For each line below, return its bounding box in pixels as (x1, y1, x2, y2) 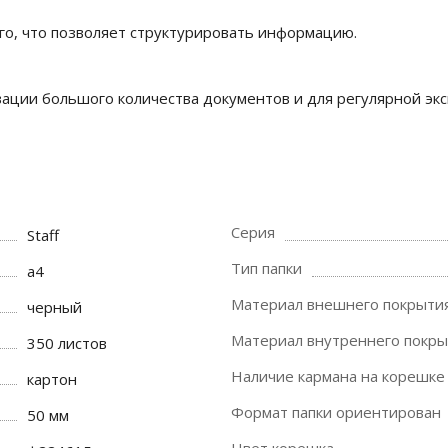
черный (27, 297, 83, 317)
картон (27, 369, 78, 389)
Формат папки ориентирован (231, 402, 441, 422)
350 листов (27, 333, 108, 353)
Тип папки (231, 258, 302, 278)
